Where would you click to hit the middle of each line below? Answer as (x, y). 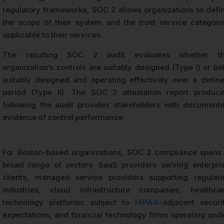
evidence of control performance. (64, 117)
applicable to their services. (52, 35)
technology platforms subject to (69, 202)
